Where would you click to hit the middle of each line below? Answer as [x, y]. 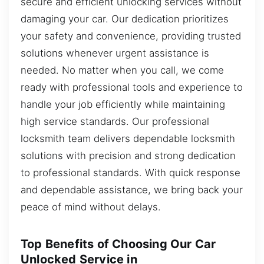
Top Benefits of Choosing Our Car [118, 244]
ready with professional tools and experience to [132, 87]
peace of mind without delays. [91, 207]
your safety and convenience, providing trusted [131, 36]
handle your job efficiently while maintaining [123, 104]
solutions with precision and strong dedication [128, 155]
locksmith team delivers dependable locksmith [128, 138]
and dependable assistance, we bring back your [132, 189]
